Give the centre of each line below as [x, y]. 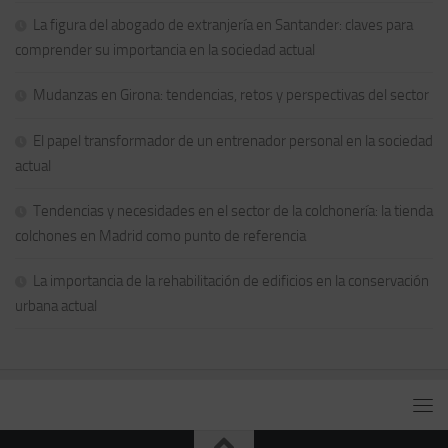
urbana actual [56, 305]
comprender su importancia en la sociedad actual [165, 49]
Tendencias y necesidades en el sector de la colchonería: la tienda [233, 210]
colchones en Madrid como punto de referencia [160, 235]
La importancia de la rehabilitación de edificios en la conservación [231, 280]
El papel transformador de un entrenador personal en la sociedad [233, 140]
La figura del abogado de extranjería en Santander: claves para [223, 24]
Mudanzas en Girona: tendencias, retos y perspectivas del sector [231, 94]
